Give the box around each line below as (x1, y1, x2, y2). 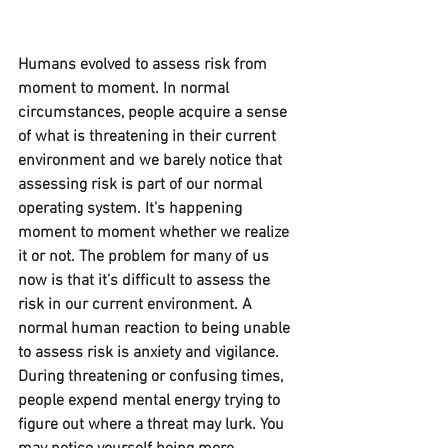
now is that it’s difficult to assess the (18, 271, 274, 292)
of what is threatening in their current (18, 127, 280, 148)
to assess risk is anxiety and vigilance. (18, 343, 283, 364)
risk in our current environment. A (18, 295, 256, 316)
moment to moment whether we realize (18, 223, 293, 244)
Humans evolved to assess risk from (18, 55, 271, 76)
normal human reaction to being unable (18, 319, 294, 340)
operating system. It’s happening (18, 199, 246, 220)
